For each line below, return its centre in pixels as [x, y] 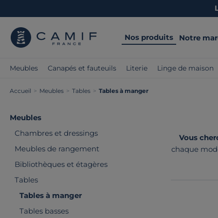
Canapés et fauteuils [82, 68]
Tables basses [44, 211]
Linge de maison [185, 68]
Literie [137, 68]
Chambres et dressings [56, 133]
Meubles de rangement [57, 149]
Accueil [20, 91]
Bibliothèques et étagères [61, 164]
